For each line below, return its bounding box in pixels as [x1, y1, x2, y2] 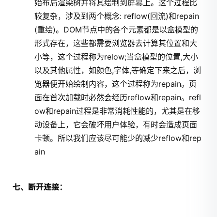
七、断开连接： [13, 183, 67, 192]
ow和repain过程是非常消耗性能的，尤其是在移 [34, 106, 201, 116]
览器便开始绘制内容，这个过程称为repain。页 [34, 79, 197, 89]
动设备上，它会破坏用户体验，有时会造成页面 [34, 120, 198, 130]
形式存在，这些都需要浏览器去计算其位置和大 [34, 38, 198, 48]
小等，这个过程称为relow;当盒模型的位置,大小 [34, 52, 199, 62]
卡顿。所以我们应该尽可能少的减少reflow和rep [34, 133, 202, 143]
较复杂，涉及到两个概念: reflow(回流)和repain [34, 11, 200, 21]
